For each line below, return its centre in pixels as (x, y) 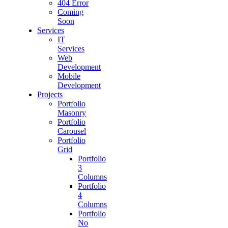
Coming (70, 12)
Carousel (72, 131)
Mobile (69, 76)
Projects (50, 94)
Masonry (72, 112)
